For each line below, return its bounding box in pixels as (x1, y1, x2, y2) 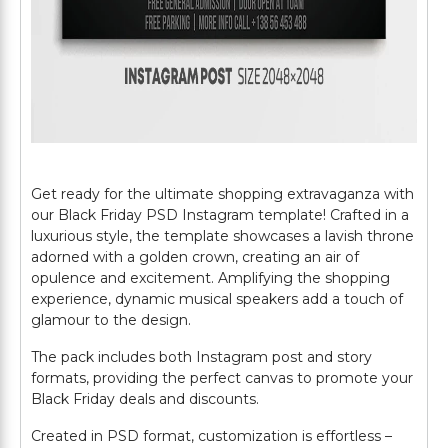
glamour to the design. (31, 311, 191, 329)
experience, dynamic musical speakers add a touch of (31, 290, 403, 308)
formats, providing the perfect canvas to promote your (31, 369, 413, 387)
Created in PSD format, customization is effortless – (31, 427, 392, 445)
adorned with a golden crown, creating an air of (31, 248, 359, 266)
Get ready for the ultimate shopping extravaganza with (31, 185, 414, 203)
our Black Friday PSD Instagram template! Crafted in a (31, 206, 409, 224)
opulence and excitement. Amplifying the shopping (31, 269, 390, 287)
